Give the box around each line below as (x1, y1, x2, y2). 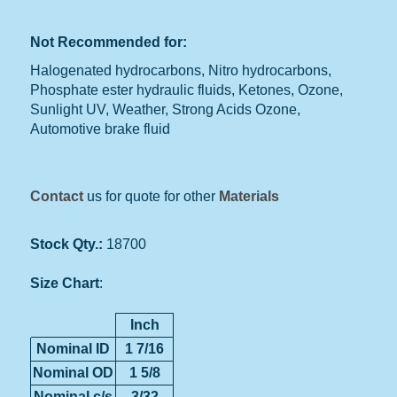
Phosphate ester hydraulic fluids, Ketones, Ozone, (30, 82, 344, 97)
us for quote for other (83, 188, 220, 204)
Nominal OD (33, 364, 114, 380)
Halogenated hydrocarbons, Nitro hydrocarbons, (30, 62, 332, 78)
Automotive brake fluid (30, 121, 171, 136)
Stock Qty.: (30, 236, 104, 252)
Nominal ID (36, 340, 111, 356)
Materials (219, 188, 280, 204)
